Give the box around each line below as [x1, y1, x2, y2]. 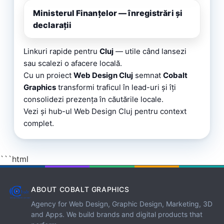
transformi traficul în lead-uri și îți [56, 82, 176, 92]
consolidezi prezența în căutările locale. [23, 94, 163, 104]
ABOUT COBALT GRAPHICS [31, 184, 129, 193]
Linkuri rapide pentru [23, 46, 99, 56]
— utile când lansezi [113, 46, 186, 56]
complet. [23, 118, 54, 128]
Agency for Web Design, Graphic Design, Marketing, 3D [31, 199, 212, 208]
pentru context [132, 106, 186, 116]
